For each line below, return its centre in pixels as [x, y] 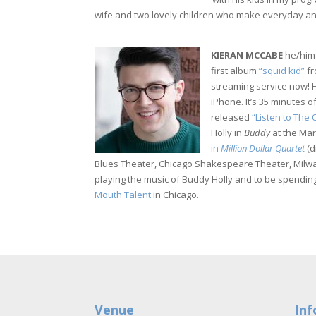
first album [235, 70]
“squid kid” [282, 70]
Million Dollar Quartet [263, 148]
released [232, 117]
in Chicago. [175, 194]
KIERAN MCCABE [247, 55]
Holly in [228, 132]
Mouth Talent [123, 194]
